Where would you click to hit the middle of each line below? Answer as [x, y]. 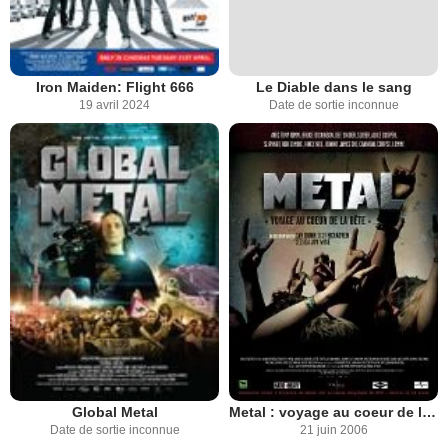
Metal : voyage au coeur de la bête [429, 412]
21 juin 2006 [333, 430]
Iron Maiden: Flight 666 [114, 86]
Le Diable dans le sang [333, 86]
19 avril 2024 [114, 104]
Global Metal [114, 412]
